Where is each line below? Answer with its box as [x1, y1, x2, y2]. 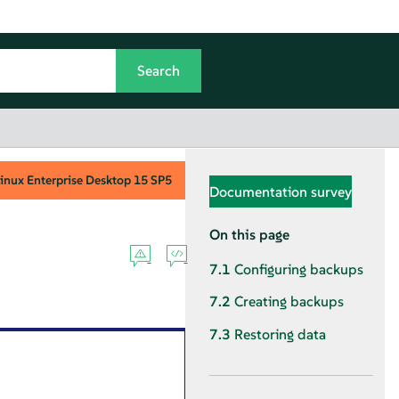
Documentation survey [209, 182, 352, 200]
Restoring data [234, 324, 326, 344]
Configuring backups [234, 260, 363, 280]
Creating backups [234, 292, 344, 312]
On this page [209, 225, 289, 243]
